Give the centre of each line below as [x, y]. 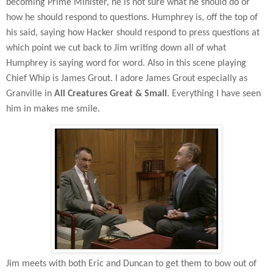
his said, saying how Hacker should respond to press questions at [133, 33]
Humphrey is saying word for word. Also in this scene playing [126, 64]
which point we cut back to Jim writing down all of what [116, 48]
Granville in [30, 94]
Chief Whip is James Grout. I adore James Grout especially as [127, 79]
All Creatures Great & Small [111, 94]
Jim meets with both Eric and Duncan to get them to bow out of [131, 264]
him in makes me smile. [53, 109]
